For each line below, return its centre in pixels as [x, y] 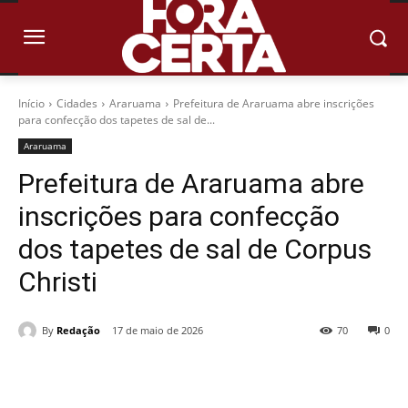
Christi [58, 282]
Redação [78, 330]
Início [31, 104]
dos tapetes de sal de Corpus [195, 250]
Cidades [77, 104]
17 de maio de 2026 [158, 331]
